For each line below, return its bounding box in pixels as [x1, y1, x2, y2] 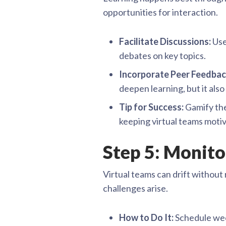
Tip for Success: [119, 101, 184, 112]
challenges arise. [103, 183, 168, 194]
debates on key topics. [119, 50, 206, 61]
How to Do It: [119, 212, 174, 223]
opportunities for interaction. [103, 7, 218, 18]
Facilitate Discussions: [119, 36, 211, 47]
